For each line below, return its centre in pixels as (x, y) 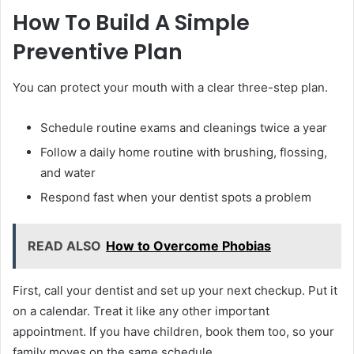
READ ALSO (64, 245)
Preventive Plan (98, 52)
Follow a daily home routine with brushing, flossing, (184, 152)
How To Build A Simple (131, 23)
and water (68, 172)
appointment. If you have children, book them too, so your (173, 331)
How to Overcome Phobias (188, 245)
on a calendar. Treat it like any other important (141, 311)
